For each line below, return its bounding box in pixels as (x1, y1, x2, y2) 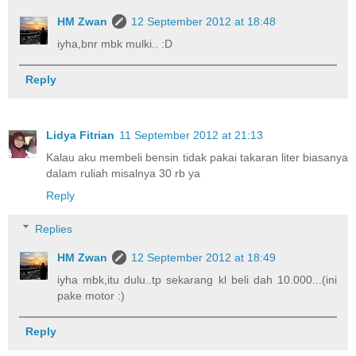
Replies (35, 222, 73, 235)
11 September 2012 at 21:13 (119, 129, 263, 141)
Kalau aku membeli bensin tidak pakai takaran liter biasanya (46, 151, 348, 164)
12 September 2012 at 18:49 (131, 250, 277, 264)
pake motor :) (57, 288, 126, 302)
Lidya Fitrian (46, 129, 114, 141)
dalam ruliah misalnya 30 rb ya (46, 167, 200, 180)
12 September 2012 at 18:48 (131, 14, 277, 28)
